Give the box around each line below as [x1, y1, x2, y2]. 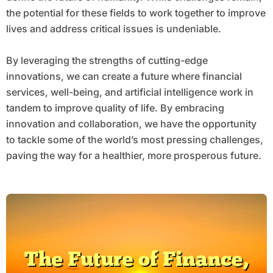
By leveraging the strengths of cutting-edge [5, 54, 208, 67]
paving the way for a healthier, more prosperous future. [5, 149, 261, 162]
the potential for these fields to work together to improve [5, 7, 266, 19]
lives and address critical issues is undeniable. [5, 23, 221, 35]
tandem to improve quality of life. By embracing [5, 102, 224, 115]
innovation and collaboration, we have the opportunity [5, 118, 257, 130]
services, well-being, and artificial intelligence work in [5, 86, 253, 99]
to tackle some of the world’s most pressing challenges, [5, 133, 263, 146]
